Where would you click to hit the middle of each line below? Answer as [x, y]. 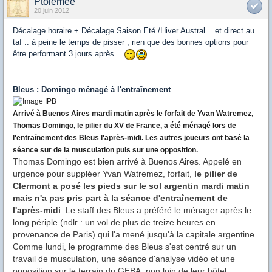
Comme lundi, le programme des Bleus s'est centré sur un [124, 246]
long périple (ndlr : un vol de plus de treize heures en [114, 222]
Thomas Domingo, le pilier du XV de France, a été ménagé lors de [124, 125]
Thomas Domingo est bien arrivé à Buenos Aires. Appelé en [127, 161]
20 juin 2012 [52, 10]
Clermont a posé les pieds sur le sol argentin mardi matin [131, 185]
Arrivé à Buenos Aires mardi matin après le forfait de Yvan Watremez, [133, 113]
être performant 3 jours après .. [68, 54]
